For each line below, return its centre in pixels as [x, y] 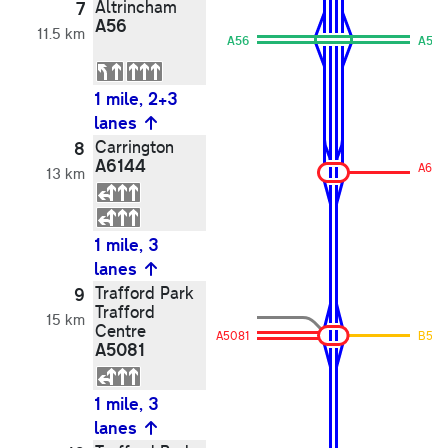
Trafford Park [144, 293]
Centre [120, 331]
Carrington [134, 147]
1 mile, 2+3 [136, 98]
